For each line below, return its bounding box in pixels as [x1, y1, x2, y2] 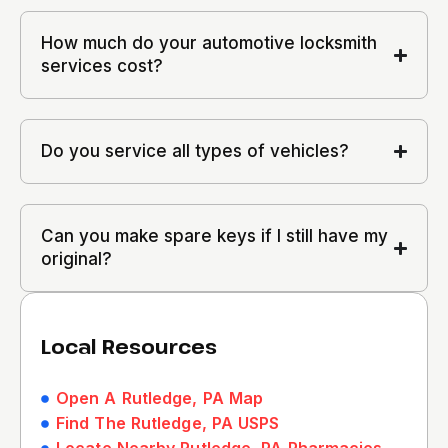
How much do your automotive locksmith [41, 33, 377, 53]
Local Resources [41, 333, 217, 360]
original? [41, 249, 112, 269]
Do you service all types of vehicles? [41, 141, 349, 161]
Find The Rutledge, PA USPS [56, 413, 280, 433]
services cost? [41, 56, 163, 76]
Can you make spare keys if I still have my [41, 226, 388, 246]
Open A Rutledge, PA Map [56, 388, 264, 408]
